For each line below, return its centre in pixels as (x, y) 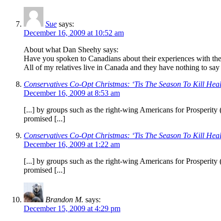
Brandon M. (64, 200)
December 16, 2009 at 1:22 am (72, 145)
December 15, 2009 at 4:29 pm (72, 209)
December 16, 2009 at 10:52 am (74, 33)
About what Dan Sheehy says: (71, 50)
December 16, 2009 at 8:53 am (72, 93)
